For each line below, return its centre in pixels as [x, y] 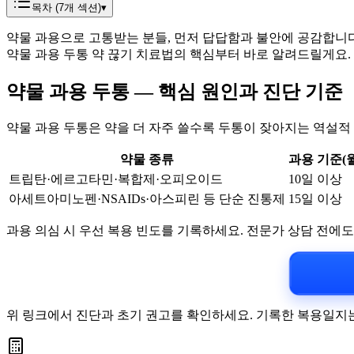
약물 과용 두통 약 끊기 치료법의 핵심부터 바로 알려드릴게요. [179, 54]
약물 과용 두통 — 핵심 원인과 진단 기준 [175, 91]
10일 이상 [315, 179]
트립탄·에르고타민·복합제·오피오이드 [116, 179]
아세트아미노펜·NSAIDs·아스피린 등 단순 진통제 [147, 198]
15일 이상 [315, 198]
